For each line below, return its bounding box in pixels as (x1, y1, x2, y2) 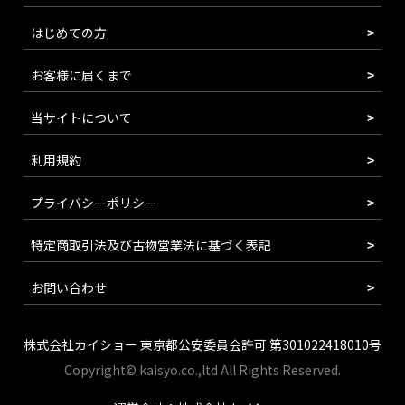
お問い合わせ (31, 278, 107, 297)
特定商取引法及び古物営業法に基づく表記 (31, 235, 271, 254)
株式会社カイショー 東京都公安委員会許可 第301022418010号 (24, 334, 381, 353)
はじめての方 (31, 23, 107, 42)
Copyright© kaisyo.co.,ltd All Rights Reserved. (64, 360, 341, 379)
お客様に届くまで (31, 65, 132, 84)
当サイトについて (31, 108, 132, 127)
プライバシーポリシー (31, 193, 157, 212)
